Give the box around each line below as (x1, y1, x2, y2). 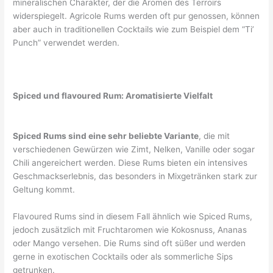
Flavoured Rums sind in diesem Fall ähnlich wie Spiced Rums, (13, 211, 253, 222)
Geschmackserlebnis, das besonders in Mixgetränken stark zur (13, 171, 258, 182)
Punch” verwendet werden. (13, 37, 120, 48)
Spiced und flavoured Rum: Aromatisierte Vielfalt (13, 91, 213, 101)
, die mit (199, 131, 230, 141)
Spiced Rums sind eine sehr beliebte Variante (13, 131, 199, 141)
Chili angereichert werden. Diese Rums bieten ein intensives (13, 158, 248, 168)
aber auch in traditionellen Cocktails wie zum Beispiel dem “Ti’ (13, 24, 255, 34)
